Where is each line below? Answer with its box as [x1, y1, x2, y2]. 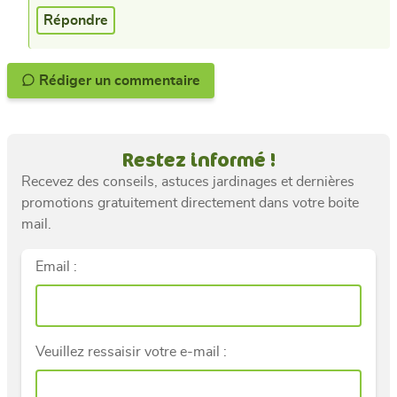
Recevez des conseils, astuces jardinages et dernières [21, 174, 354, 189]
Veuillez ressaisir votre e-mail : [35, 344, 227, 359]
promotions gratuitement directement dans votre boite [21, 195, 359, 210]
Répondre [43, 12, 108, 27]
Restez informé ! [121, 146, 276, 172]
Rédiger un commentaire [114, 73, 200, 88]
